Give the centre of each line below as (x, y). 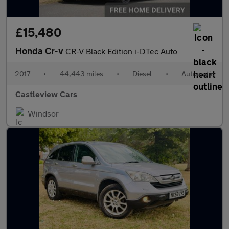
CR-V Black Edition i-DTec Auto (121, 51)
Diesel (142, 73)
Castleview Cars (46, 94)
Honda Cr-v (40, 51)
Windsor (43, 113)
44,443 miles (81, 73)
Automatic (198, 73)
